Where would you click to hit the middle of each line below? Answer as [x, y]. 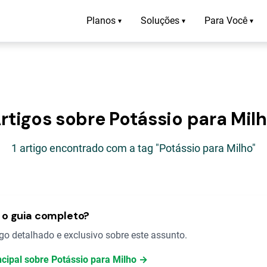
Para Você [226, 21]
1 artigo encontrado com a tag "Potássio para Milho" [133, 148]
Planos [101, 21]
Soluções [160, 21]
